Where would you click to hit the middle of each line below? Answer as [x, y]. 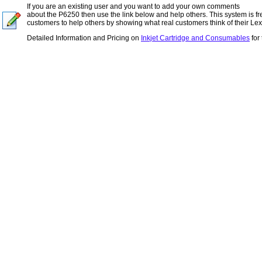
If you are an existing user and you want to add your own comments [133, 6]
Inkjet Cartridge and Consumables [195, 38]
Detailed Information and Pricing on [84, 38]
